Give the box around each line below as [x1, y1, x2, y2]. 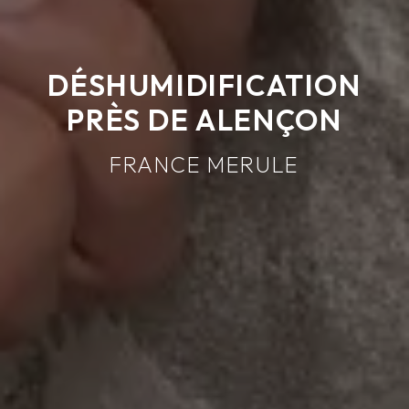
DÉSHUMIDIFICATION [47, 67, 362, 103]
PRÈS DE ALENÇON [67, 101, 342, 138]
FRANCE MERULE [110, 151, 299, 178]
